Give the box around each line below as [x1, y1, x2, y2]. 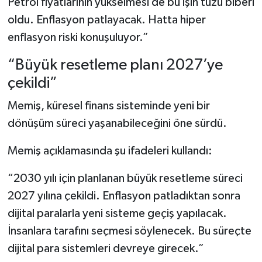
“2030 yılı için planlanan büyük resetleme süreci [7, 173, 243, 185]
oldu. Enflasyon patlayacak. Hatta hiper [7, 13, 206, 26]
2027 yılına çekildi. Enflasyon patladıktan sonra [7, 190, 240, 202]
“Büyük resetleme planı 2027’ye [7, 57, 223, 73]
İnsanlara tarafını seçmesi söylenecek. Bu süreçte [7, 225, 251, 237]
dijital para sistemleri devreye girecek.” [7, 243, 204, 255]
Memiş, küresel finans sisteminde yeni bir [7, 100, 210, 112]
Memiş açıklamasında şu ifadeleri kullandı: [7, 145, 212, 157]
